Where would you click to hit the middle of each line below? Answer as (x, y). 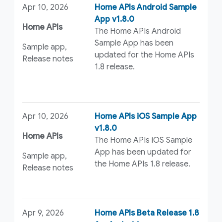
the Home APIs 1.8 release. (143, 164)
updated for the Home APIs (145, 55)
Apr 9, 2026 (43, 213)
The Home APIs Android (138, 31)
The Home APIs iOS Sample (144, 140)
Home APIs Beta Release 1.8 (147, 213)
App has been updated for (143, 152)
